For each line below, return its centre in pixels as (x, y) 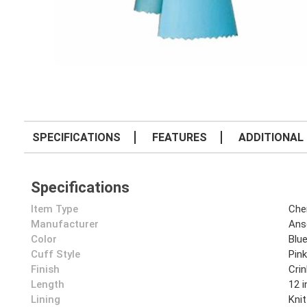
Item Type (54, 209)
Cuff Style (56, 254)
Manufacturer (65, 224)
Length (48, 284)
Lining (46, 299)
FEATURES (180, 137)
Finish (45, 269)
